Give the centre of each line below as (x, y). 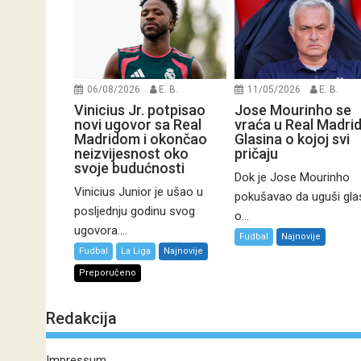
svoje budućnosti (129, 168)
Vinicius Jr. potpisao (140, 110)
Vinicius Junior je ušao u (139, 192)
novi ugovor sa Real (138, 125)
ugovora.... (101, 231)
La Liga (136, 251)
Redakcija (81, 319)
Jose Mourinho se (293, 110)
